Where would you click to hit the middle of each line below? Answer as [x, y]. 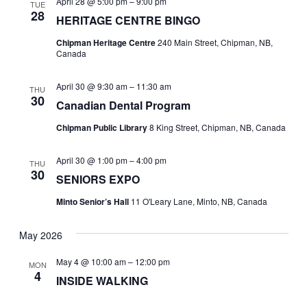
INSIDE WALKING [102, 281]
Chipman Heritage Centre [107, 42]
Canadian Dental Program [123, 105]
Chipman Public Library [102, 127]
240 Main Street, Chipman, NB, [215, 42]
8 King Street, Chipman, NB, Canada [217, 127]
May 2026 [40, 235]
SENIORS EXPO [98, 179]
